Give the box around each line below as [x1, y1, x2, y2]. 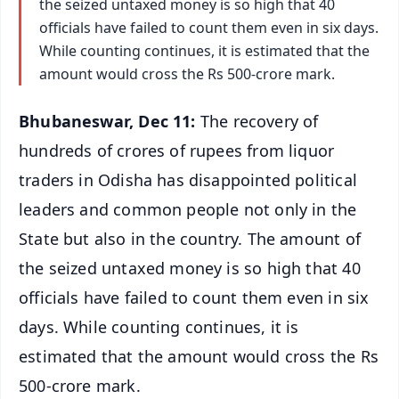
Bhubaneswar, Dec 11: [19, 110, 200, 132]
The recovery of [199, 110, 319, 132]
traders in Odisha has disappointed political [19, 168, 357, 191]
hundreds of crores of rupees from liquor [19, 139, 335, 161]
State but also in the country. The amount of [19, 227, 361, 249]
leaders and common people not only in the [19, 198, 357, 220]
